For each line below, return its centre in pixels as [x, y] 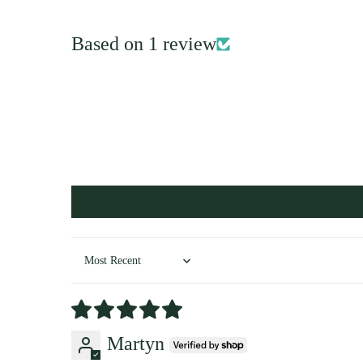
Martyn [136, 344]
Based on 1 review [144, 44]
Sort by [99, 272]
